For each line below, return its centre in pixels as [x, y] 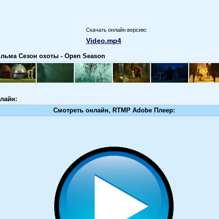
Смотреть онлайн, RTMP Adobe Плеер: [114, 110]
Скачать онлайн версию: [117, 30]
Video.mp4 [104, 40]
